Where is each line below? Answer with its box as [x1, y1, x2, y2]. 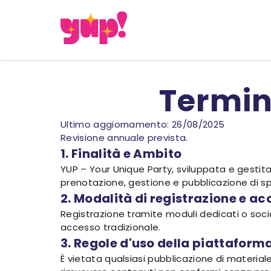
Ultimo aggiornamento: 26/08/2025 [60, 118, 225, 131]
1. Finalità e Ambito [60, 145, 182, 162]
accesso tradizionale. [60, 221, 161, 233]
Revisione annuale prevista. [60, 131, 188, 144]
